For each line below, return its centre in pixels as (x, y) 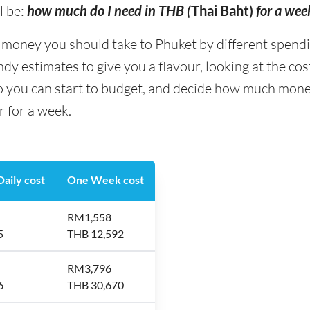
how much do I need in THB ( (109, 10)
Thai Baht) (222, 10)
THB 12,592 (95, 234)
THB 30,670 (95, 285)
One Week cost (106, 180)
